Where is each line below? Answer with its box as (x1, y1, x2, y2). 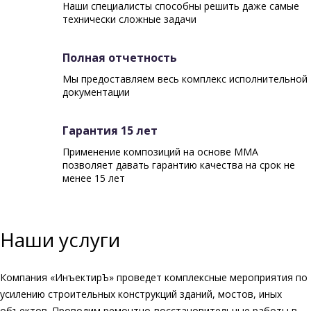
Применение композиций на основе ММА (62, 145, 258, 159)
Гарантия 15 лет (62, 123, 158, 139)
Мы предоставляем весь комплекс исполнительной (62, 72, 308, 86)
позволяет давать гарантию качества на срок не (62, 158, 295, 172)
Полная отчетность (62, 50, 177, 66)
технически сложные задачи (62, 12, 196, 26)
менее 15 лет (62, 171, 125, 185)
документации (62, 85, 130, 99)
